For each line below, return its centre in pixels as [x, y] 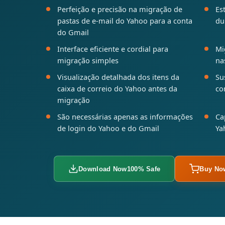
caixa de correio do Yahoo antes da [117, 88]
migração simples [88, 60]
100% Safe [144, 169]
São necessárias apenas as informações [125, 117]
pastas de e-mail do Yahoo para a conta [125, 21]
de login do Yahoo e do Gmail [108, 128]
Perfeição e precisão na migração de [120, 9]
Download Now [103, 169]
